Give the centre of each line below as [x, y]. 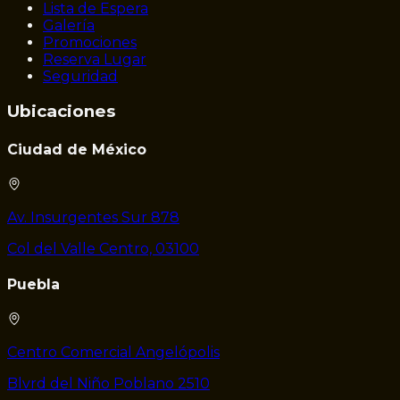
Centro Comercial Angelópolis [113, 353]
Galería [69, 25]
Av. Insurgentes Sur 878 [93, 217]
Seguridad [80, 76]
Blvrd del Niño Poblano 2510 [108, 384]
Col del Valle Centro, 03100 [103, 248]
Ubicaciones [61, 112]
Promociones [90, 42]
